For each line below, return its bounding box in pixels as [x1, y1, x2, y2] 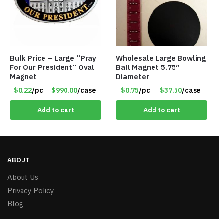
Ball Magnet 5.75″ [116, 63, 180, 72]
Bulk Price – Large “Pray [10, 53, 96, 63]
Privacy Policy [7, 186, 54, 196]
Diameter [116, 72, 150, 82]
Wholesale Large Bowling [116, 53, 206, 63]
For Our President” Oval [10, 63, 94, 72]
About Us [7, 173, 38, 182]
